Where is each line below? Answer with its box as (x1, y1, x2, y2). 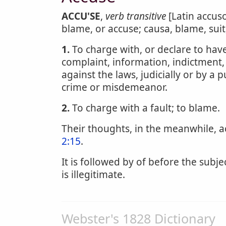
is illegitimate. (62, 168, 125, 181)
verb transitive (105, 10, 166, 23)
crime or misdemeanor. (62, 81, 167, 94)
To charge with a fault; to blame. (70, 101, 220, 115)
